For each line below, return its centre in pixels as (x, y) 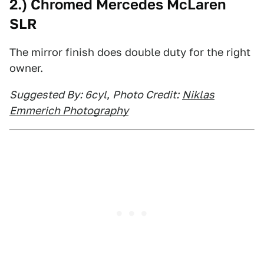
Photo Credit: (146, 95)
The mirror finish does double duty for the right (130, 52)
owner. (26, 68)
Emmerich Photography (69, 110)
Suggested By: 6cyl (58, 95)
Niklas (198, 95)
